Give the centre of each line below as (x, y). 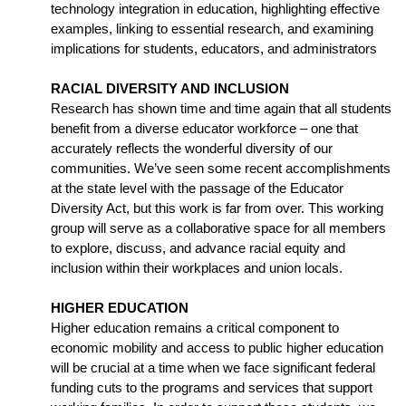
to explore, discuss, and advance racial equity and (198, 249)
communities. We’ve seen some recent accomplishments (221, 169)
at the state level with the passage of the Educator (197, 189)
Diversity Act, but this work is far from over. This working (217, 209)
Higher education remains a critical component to (195, 329)
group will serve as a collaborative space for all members (218, 229)
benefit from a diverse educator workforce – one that (204, 129)
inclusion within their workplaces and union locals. (197, 269)
